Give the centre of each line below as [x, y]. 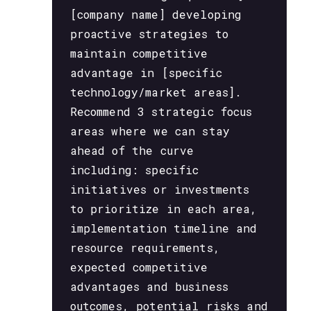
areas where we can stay [150, 131]
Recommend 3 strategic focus [161, 112]
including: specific [134, 170]
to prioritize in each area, [163, 209]
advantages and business [149, 287]
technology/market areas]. [156, 92]
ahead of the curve [132, 151]
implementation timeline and [163, 228]
